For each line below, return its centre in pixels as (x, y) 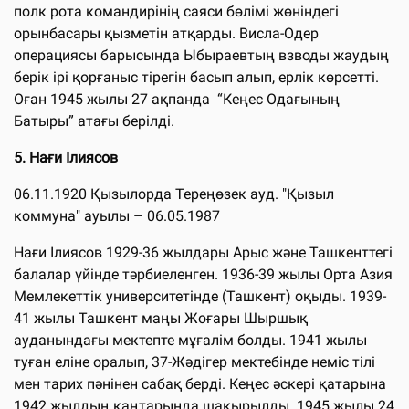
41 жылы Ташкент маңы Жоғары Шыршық (161, 318)
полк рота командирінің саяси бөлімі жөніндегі (176, 11)
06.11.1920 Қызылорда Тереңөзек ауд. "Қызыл (174, 194)
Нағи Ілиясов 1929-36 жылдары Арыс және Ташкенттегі (203, 252)
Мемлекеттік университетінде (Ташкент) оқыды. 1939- (200, 296)
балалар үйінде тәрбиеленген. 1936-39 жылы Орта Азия (203, 274)
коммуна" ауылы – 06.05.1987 (117, 215)
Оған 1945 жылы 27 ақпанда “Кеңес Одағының (177, 99)
